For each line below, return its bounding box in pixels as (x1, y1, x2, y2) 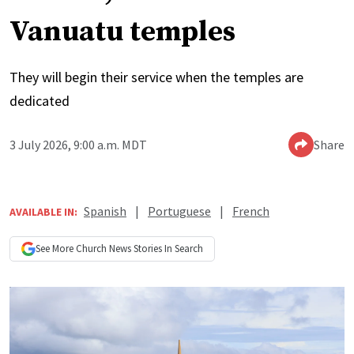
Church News (76, 242, 131, 256)
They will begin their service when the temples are (9, 68, 303, 87)
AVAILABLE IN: (9, 205, 77, 220)
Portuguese (148, 203, 211, 220)
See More (36, 242, 76, 256)
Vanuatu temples (9, 14, 235, 51)
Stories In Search (131, 242, 203, 256)
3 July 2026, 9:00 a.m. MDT (9, 137, 147, 153)
